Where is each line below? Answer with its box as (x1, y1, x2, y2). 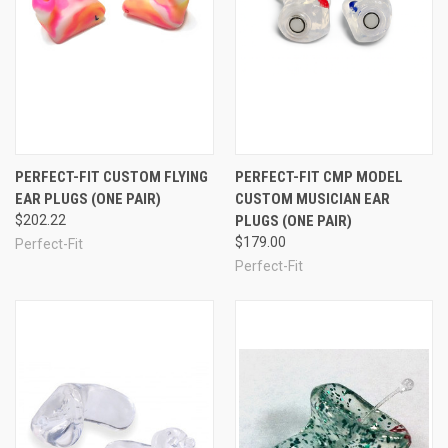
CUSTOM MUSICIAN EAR (234, 190, 390, 209)
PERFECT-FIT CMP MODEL (234, 168, 403, 187)
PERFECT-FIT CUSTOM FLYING (15, 168, 208, 187)
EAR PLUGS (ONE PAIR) (15, 190, 161, 209)
